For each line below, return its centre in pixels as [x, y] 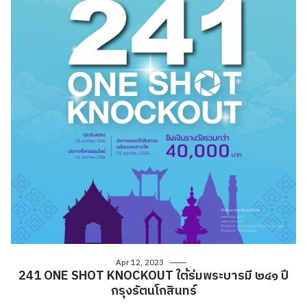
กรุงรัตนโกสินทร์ [153, 292]
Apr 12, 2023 [140, 263]
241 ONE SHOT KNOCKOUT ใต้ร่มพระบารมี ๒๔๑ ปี [153, 277]
